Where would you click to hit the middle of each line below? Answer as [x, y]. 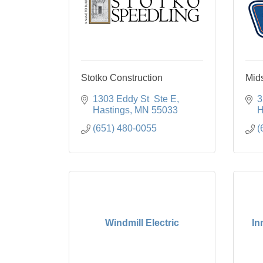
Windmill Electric [142, 222]
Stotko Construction [122, 78]
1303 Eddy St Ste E [135, 99]
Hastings [111, 110]
